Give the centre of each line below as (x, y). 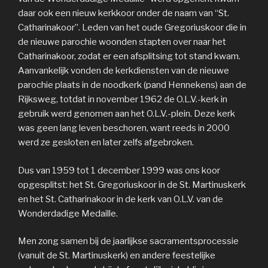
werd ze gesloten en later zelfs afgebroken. (106, 143)
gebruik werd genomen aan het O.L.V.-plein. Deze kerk (127, 114)
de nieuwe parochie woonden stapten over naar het (122, 42)
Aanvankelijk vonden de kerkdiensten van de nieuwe (124, 71)
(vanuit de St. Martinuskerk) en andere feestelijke (117, 256)
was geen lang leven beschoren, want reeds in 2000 (124, 128)
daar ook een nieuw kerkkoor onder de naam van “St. (124, 13)
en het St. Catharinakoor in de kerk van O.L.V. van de (121, 199)
